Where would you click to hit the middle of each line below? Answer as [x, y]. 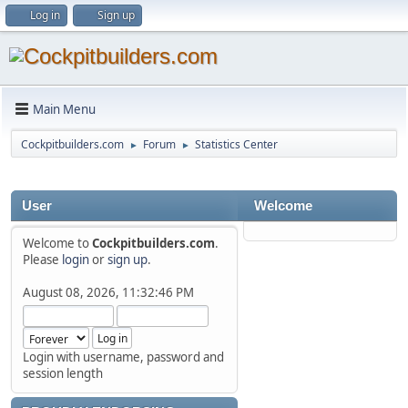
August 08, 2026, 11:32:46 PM [108, 292]
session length [63, 373]
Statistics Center [236, 144]
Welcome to [57, 243]
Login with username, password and [123, 357]
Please [42, 260]
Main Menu [64, 109]
